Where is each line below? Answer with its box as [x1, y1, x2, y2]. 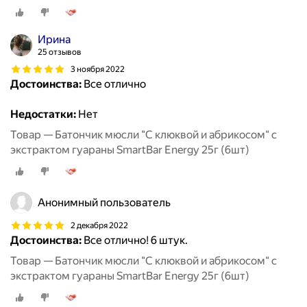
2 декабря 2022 [71, 220, 128, 230]
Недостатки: [10, 108, 76, 121]
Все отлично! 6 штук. [82, 234, 188, 247]
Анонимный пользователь [38, 196, 171, 210]
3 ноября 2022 [71, 64, 125, 74]
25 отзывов [38, 47, 82, 58]
